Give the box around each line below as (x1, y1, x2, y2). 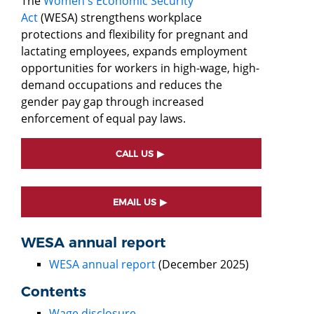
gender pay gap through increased (21, 93, 204, 109)
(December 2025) (158, 256, 249, 272)
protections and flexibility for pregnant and (21, 26, 248, 42)
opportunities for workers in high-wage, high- (21, 60, 259, 76)
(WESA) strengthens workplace (38, 9, 202, 25)
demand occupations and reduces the (21, 76, 222, 93)
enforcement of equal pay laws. (21, 110, 186, 126)
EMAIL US (112, 196, 156, 207)
